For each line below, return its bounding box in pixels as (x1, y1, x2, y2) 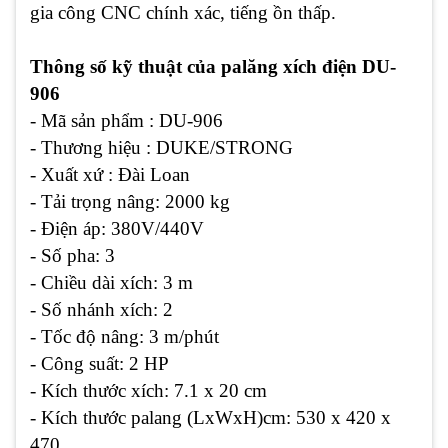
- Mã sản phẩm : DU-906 (30, 109, 223, 131)
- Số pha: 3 (30, 244, 115, 266)
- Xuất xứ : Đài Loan (30, 163, 190, 185)
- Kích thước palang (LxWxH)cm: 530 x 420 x (30, 406, 391, 428)
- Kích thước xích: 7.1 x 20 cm (30, 379, 267, 401)
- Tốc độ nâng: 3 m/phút (30, 325, 219, 347)
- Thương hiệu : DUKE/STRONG (30, 136, 293, 158)
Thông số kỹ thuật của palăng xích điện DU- (30, 55, 396, 77)
